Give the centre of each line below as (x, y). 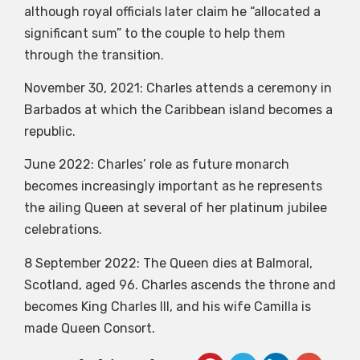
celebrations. (63, 230)
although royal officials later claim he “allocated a (172, 11)
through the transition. (94, 55)
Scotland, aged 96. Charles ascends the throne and (180, 284)
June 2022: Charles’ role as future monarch (157, 165)
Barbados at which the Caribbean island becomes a (178, 110)
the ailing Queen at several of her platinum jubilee (176, 208)
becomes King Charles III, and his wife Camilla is (168, 306)
